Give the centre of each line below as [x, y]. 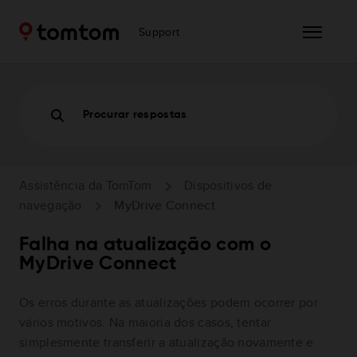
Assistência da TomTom [86, 185]
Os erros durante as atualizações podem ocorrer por [169, 303]
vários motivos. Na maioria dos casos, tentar [145, 323]
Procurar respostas [135, 115]
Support [159, 31]
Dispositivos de [228, 185]
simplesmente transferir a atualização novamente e [167, 343]
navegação [51, 206]
